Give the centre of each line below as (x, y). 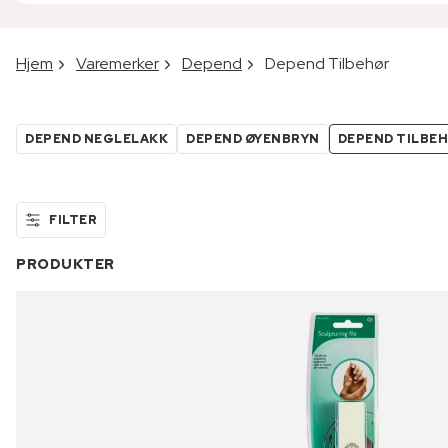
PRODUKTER (65, 263)
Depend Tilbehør (327, 63)
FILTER (73, 219)
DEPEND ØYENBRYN (253, 138)
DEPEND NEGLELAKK (96, 138)
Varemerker (117, 63)
